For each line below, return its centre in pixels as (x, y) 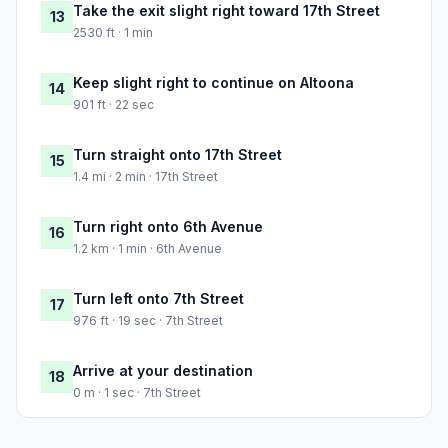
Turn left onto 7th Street (158, 299)
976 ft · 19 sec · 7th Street (148, 321)
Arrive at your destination (163, 371)
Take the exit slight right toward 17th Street (226, 11)
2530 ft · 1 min (113, 33)
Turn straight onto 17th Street (177, 155)
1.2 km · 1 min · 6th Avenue (147, 249)
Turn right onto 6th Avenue (168, 227)
